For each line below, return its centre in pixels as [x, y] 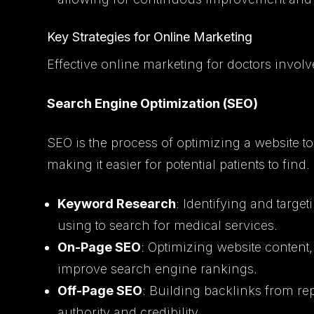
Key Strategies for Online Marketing [150, 36]
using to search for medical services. [168, 225]
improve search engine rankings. [158, 268]
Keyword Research [117, 203]
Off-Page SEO [100, 290]
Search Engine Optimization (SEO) [153, 103]
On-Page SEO [100, 247]
